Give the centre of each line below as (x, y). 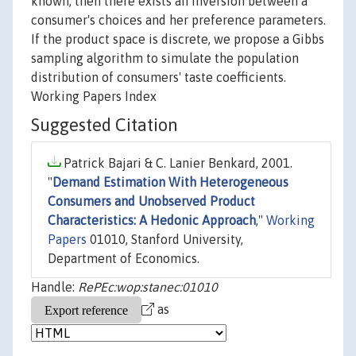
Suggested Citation (104, 125)
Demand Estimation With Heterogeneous (170, 182)
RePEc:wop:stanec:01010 (148, 287)
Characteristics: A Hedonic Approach (152, 221)
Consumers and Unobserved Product (151, 201)
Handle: (54, 287)
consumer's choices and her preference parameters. (178, 20)
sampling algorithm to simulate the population (165, 58)
